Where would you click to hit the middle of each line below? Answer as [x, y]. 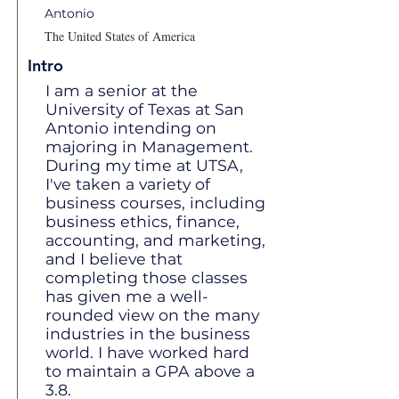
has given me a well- [127, 296]
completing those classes [147, 277]
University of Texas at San [145, 109]
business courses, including [155, 203]
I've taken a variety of [128, 184]
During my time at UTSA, [144, 165]
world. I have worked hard [147, 352]
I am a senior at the [122, 90]
